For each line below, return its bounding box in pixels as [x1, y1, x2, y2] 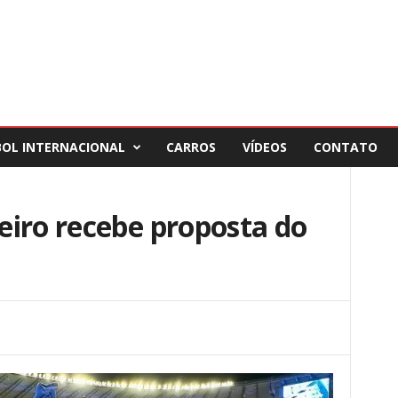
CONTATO [313, 139, 378, 155]
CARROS [165, 139, 216, 155]
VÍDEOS [242, 139, 287, 155]
